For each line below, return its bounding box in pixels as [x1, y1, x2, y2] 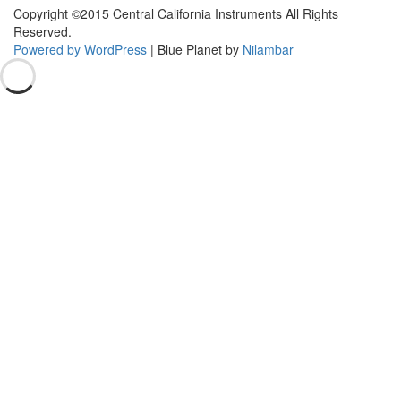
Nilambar [243, 40, 294, 58]
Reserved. [13, 22, 72, 40]
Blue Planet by [158, 40, 243, 58]
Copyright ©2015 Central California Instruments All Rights [13, 4, 338, 22]
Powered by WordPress [13, 40, 147, 58]
